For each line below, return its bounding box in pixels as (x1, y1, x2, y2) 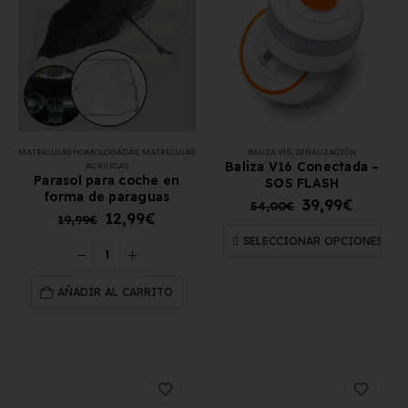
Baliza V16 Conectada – (225, 158, 380, 174)
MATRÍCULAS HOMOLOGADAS (18, 145, 139, 158)
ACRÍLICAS (85, 158, 128, 171)
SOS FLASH (265, 174, 340, 190)
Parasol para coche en (34, 171, 180, 188)
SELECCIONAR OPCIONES (242, 234, 383, 249)
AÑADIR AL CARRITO (57, 285, 174, 300)
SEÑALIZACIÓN (296, 145, 357, 158)
